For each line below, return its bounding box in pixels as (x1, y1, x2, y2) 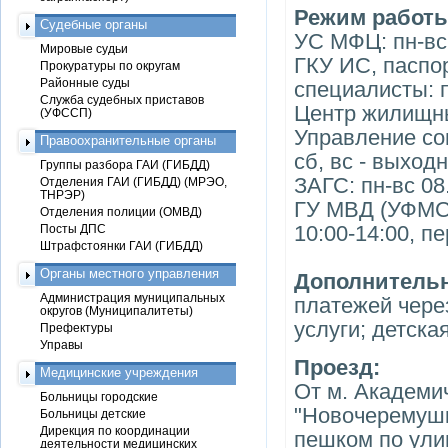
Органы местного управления (40, 266, 219, 281)
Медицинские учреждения (40, 365, 198, 380)
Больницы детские (40, 407, 146, 420)
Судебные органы (40, 17, 147, 32)
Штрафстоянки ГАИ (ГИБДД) (40, 239, 203, 252)
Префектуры (40, 321, 113, 334)
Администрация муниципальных (40, 291, 225, 304)
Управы (40, 338, 83, 351)
